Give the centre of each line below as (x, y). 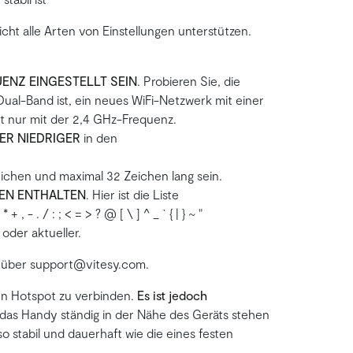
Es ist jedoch (172, 295)
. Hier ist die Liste (132, 195)
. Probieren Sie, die (188, 81)
